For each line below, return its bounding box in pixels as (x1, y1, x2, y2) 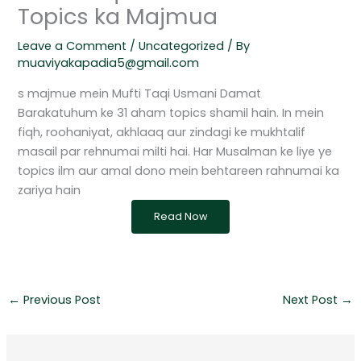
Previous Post (19, 292, 101, 309)
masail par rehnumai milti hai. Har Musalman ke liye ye (18, 143, 333, 160)
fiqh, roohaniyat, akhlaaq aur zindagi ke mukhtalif (18, 123, 306, 140)
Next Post (283, 292, 342, 309)
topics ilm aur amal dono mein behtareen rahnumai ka (18, 162, 340, 179)
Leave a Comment (18, 38, 127, 55)
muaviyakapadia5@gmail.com (18, 55, 200, 72)
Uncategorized (139, 38, 225, 55)
